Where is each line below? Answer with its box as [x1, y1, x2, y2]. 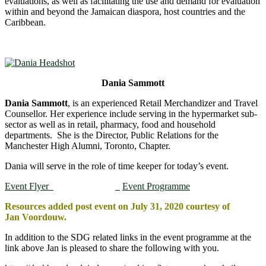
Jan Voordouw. [5, 211, 66, 222]
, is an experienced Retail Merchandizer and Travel [68, 97, 258, 108]
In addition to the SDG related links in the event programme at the [5, 232, 251, 242]
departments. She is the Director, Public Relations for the [5, 129, 218, 140]
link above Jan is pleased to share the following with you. [5, 242, 219, 253]
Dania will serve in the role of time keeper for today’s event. [5, 160, 229, 171]
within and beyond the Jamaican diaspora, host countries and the [5, 6, 245, 17]
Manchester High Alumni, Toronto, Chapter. [5, 140, 170, 151]
